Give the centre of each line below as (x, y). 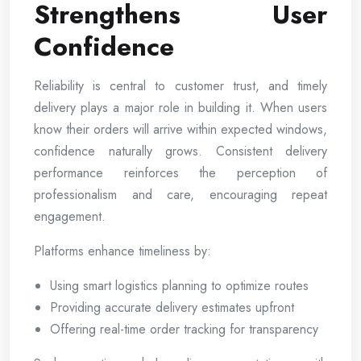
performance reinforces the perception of (180, 172)
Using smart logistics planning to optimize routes (179, 285)
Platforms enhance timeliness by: (122, 251)
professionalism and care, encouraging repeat (180, 194)
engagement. (70, 216)
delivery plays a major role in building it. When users (180, 107)
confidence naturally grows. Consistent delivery (180, 151)
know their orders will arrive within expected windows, (180, 129)
